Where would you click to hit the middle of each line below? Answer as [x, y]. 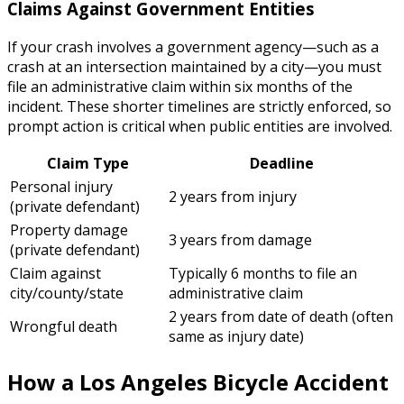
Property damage [69, 230]
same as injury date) [236, 337]
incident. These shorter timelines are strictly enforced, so [199, 107]
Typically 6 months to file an [263, 274]
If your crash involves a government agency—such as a [193, 47]
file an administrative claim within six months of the [180, 87]
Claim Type [87, 164]
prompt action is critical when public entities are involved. [200, 127]
